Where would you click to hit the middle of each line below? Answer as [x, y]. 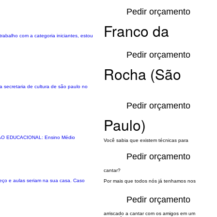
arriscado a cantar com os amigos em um [149, 213]
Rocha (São [142, 74]
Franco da [136, 31]
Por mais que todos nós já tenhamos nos [150, 181]
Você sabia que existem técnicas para [146, 140]
